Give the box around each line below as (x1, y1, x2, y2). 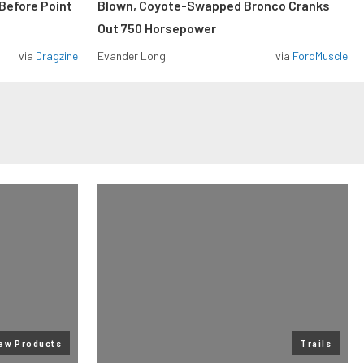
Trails (301, 337, 331, 349)
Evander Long (97, 49, 166, 63)
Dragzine (36, 49, 78, 63)
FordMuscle (292, 49, 348, 63)
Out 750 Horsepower (97, 20, 216, 36)
